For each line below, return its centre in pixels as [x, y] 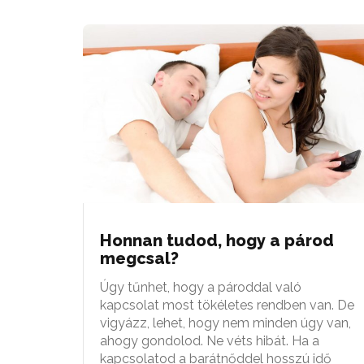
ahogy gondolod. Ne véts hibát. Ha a [210, 340]
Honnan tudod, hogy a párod [217, 240]
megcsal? [139, 258]
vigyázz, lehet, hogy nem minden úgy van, [225, 323]
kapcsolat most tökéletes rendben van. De [227, 305]
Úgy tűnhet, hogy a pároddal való [201, 287]
